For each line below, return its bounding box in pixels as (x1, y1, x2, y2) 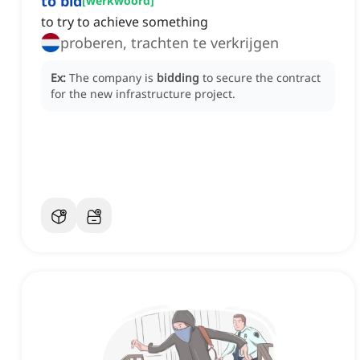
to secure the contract (202, 70, 321, 86)
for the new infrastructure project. (51, 86, 235, 102)
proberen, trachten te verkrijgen (60, 33, 279, 53)
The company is (69, 70, 157, 86)
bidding (157, 70, 199, 86)
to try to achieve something (41, 13, 208, 31)
